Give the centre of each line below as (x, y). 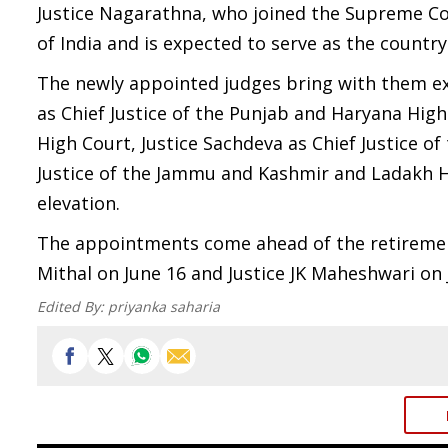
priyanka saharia (164, 306)
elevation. (78, 203)
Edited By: (72, 306)
